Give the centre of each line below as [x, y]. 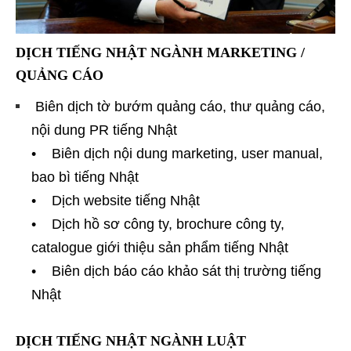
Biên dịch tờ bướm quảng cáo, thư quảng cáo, [178, 106]
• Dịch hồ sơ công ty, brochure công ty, [158, 224]
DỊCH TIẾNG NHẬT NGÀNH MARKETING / [160, 52]
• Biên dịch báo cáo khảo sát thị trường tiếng [176, 271]
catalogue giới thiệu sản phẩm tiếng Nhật [160, 247]
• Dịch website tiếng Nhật [116, 200]
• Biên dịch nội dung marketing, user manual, [177, 153]
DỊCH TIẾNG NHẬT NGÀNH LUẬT [133, 340]
